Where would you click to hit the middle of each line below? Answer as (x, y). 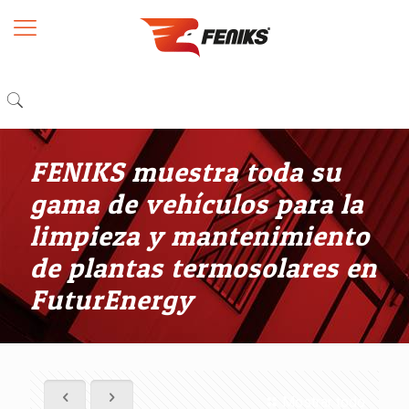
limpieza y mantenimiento (200, 236)
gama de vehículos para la (197, 204)
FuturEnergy (112, 299)
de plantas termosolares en (204, 267)
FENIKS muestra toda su (186, 172)
